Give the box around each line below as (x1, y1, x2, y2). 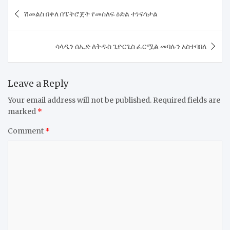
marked (8, 106, 37, 116)
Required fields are (153, 95, 220, 105)
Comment (8, 126, 45, 136)
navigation (7, 13, 77, 30)
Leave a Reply (8, 78, 69, 89)
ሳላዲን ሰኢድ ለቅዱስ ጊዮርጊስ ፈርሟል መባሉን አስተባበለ (55, 41, 206, 51)
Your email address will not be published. (8, 95, 151, 105)
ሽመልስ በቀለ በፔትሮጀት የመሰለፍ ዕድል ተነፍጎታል (24, 9, 158, 18)
